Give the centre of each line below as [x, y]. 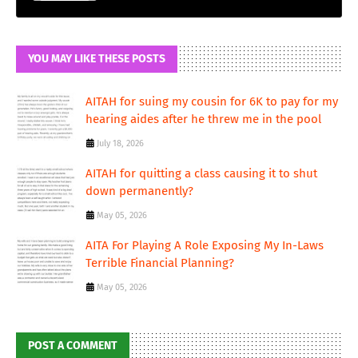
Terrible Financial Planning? [160, 263]
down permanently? [139, 191]
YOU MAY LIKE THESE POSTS [97, 59]
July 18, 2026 [120, 144]
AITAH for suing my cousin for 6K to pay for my [212, 102]
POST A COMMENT [73, 346]
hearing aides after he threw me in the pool [203, 119]
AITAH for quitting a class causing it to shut [201, 174]
